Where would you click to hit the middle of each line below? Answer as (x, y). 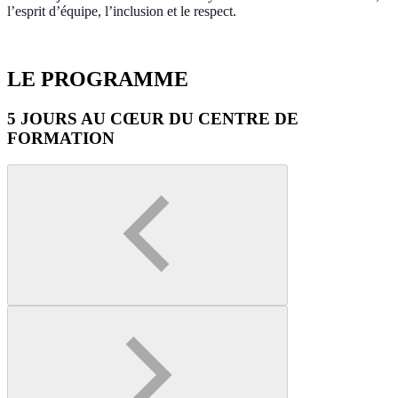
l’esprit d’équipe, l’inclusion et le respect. (122, 11)
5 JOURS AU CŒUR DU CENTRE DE (153, 118)
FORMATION (61, 138)
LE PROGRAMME (98, 79)
